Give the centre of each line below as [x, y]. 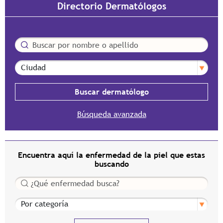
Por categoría [39, 203]
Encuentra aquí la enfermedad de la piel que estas [111, 155]
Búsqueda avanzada [111, 114]
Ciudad [27, 65]
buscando [111, 164]
